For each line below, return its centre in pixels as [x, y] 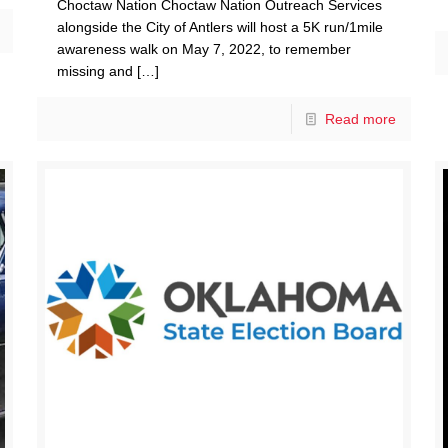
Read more [361, 119]
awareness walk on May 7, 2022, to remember [203, 49]
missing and [94, 71]
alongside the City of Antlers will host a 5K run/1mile [219, 27]
